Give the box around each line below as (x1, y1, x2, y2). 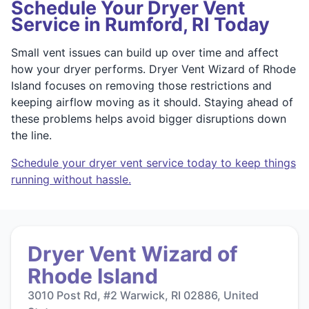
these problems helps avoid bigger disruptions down (11, 111, 286, 126)
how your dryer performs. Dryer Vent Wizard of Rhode (11, 61, 296, 76)
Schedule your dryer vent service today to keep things (11, 155, 296, 170)
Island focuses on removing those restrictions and (11, 78, 272, 92)
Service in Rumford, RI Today (11, 12, 270, 36)
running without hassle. (11, 172, 131, 186)
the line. (11, 128, 52, 142)
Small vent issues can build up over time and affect (11, 45, 279, 59)
